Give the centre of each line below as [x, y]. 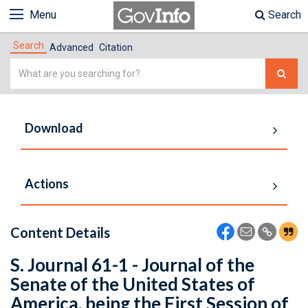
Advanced [71, 47]
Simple [27, 66]
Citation [116, 47]
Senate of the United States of [133, 284]
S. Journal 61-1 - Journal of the [132, 265]
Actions [47, 184]
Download [54, 128]
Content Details [60, 232]
